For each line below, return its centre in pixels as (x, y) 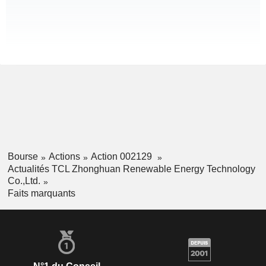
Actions (64, 157)
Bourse (23, 157)
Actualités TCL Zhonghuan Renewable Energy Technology (131, 169)
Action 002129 (122, 157)
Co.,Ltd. (24, 180)
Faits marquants (41, 193)
